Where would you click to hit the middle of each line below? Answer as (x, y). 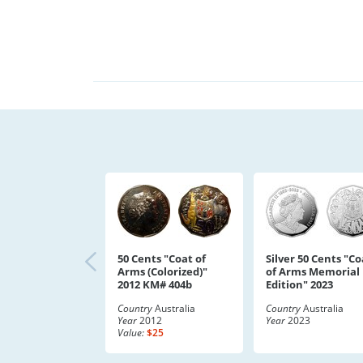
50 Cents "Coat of (162, 258)
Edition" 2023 (299, 284)
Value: (131, 333)
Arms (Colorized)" (162, 271)
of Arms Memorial (313, 271)
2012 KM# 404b (155, 284)
